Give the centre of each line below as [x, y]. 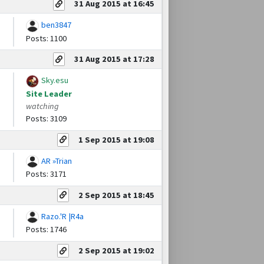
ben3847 [56, 25]
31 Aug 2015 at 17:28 [114, 59]
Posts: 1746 [46, 230]
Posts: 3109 [46, 118]
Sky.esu [55, 80]
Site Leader [49, 93]
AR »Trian [56, 161]
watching [42, 106]
